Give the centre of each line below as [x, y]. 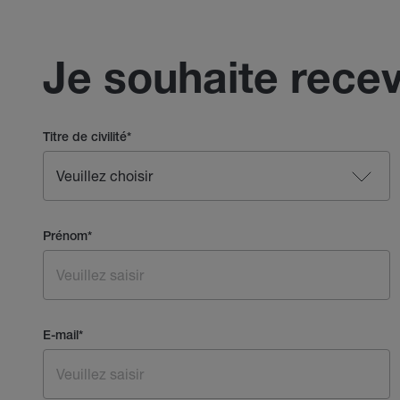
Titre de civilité [85, 138]
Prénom [65, 237]
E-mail [61, 336]
